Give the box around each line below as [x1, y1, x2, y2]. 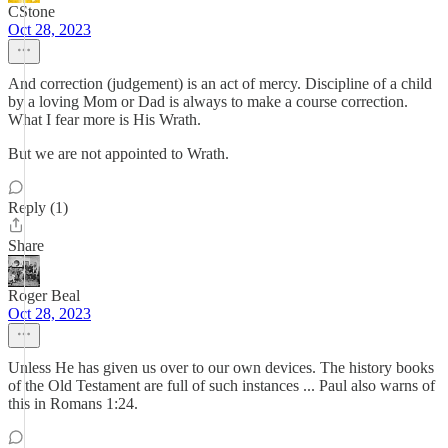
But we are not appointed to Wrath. [8, 145, 229, 162]
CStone [8, 3, 55, 20]
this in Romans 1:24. [8, 395, 138, 412]
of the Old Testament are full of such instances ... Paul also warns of [8, 377, 435, 394]
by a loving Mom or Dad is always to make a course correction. [8, 93, 408, 110]
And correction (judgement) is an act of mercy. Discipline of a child [8, 75, 432, 92]
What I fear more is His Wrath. [8, 111, 201, 128]
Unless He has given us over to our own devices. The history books [8, 359, 434, 376]
